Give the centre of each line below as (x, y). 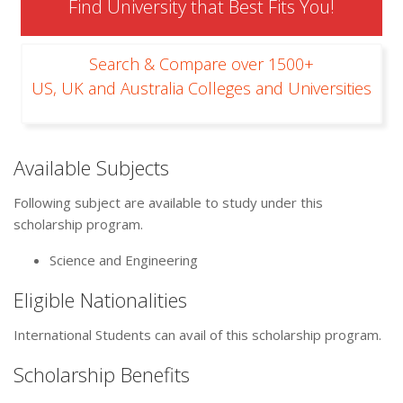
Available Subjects (91, 168)
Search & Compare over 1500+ (201, 64)
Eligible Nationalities (100, 300)
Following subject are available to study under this (168, 203)
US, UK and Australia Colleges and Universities (201, 89)
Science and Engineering (124, 260)
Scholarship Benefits (102, 375)
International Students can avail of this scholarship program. (197, 335)
